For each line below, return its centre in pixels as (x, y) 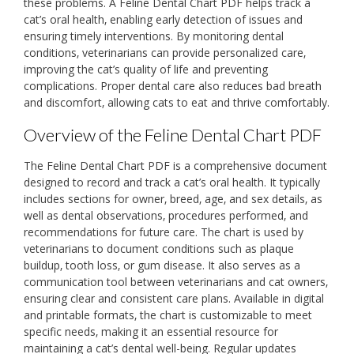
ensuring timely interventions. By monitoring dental (154, 36)
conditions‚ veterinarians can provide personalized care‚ (165, 52)
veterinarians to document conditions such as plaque (159, 249)
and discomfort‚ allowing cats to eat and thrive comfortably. (177, 102)
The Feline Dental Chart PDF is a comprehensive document (175, 166)
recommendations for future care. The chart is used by (164, 232)
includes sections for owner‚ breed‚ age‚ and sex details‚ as (173, 199)
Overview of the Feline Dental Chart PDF (173, 134)
